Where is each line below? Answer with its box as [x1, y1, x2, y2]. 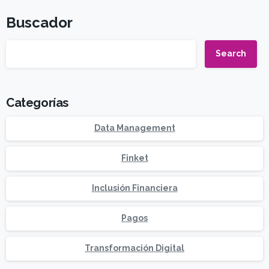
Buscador [6, 13, 73, 31]
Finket [121, 153, 148, 163]
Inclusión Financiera [91, 183, 178, 193]
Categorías [6, 95, 68, 110]
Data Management [94, 123, 175, 133]
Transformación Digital [85, 243, 184, 253]
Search [216, 49, 246, 59]
